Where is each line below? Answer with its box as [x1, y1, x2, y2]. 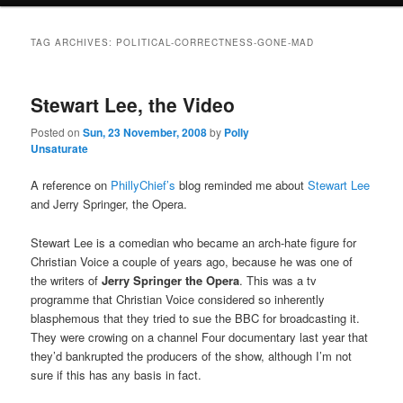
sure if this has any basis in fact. [31, 365, 202, 383]
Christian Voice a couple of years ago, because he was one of [31, 252, 354, 270]
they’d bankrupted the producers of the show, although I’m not [31, 346, 353, 364]
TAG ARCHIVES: [31, 35, 117, 49]
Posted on [31, 124, 84, 140]
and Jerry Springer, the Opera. [31, 195, 188, 213]
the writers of [31, 271, 103, 289]
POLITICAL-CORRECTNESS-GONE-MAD [116, 35, 315, 49]
